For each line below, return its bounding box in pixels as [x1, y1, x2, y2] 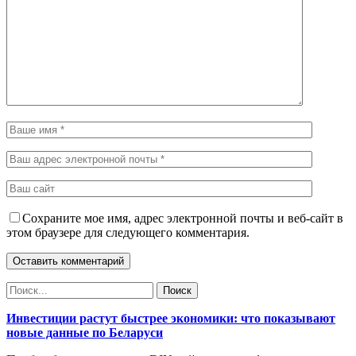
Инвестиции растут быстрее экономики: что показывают [6, 311, 335, 325]
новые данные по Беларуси [6, 325, 163, 339]
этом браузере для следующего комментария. [6, 225, 250, 239]
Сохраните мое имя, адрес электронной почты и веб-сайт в [22, 211, 343, 225]
